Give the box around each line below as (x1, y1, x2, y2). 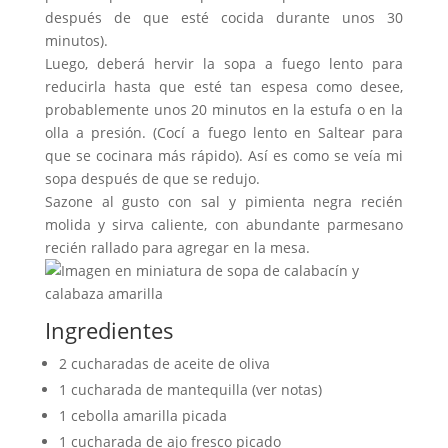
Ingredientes (44, 315, 174, 345)
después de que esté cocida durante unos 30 (44, 8, 404, 27)
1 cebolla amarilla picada (58, 406, 227, 425)
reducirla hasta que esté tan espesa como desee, (44, 77, 404, 96)
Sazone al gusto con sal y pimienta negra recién (44, 192, 404, 211)
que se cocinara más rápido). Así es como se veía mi (44, 146, 404, 165)
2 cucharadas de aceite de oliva (58, 354, 270, 373)
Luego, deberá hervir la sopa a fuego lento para (44, 54, 404, 73)
